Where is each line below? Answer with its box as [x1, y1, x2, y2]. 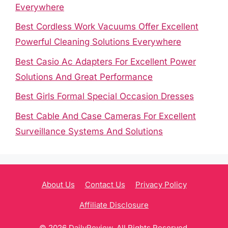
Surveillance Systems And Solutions [15, 126, 163, 136]
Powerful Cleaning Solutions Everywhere [15, 37, 181, 47]
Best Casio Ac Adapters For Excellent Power [15, 56, 196, 67]
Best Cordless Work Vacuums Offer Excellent [15, 21, 198, 32]
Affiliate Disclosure [79, 199, 149, 210]
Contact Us [84, 179, 125, 189]
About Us [41, 179, 75, 189]
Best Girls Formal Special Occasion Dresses [15, 91, 194, 101]
